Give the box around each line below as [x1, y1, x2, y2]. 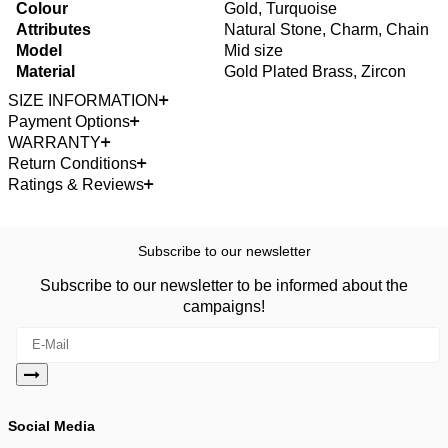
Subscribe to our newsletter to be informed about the [40, 276, 408, 294]
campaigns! [183, 297, 265, 315]
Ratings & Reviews [8, 175, 144, 193]
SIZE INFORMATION [8, 91, 159, 109]
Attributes [16, 20, 91, 38]
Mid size [224, 41, 283, 59]
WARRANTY [8, 133, 101, 151]
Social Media [8, 417, 95, 434]
